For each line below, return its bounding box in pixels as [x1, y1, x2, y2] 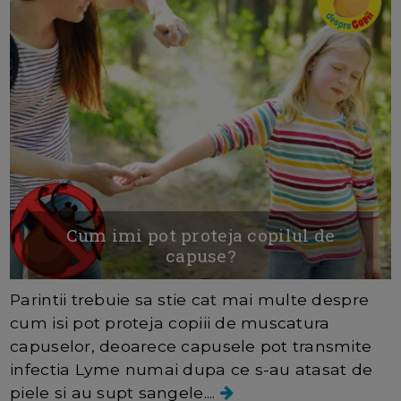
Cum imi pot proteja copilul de [65, 224, 336, 247]
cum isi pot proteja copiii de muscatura [10, 313, 330, 333]
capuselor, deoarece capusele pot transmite [10, 337, 372, 356]
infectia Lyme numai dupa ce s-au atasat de [10, 360, 373, 380]
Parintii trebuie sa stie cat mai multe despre [10, 290, 370, 310]
